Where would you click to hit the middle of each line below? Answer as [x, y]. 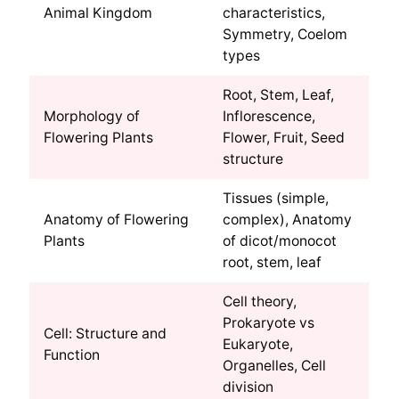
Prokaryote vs [269, 323]
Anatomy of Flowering [117, 220]
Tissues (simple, [276, 199]
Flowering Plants [99, 138]
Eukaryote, [258, 345]
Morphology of [92, 117]
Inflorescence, [269, 117]
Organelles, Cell [275, 366]
